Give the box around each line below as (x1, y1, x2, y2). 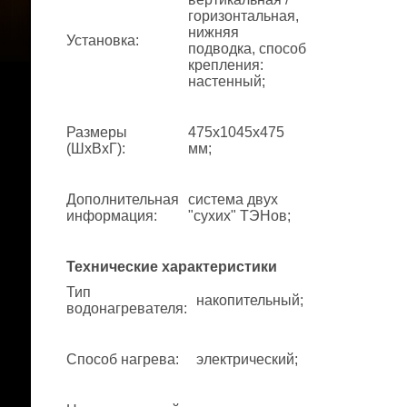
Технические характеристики (66, 259, 277, 274)
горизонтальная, (188, 8, 299, 24)
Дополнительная (66, 192, 179, 207)
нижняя (188, 25, 239, 40)
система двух (188, 192, 278, 207)
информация (66, 208, 154, 223)
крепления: (188, 57, 263, 73)
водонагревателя (66, 301, 184, 316)
